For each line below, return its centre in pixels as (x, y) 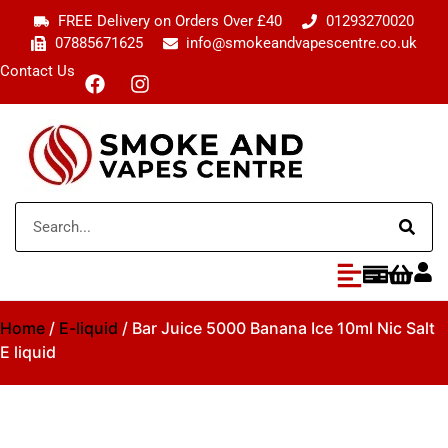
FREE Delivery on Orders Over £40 (170, 21)
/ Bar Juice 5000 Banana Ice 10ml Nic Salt (276, 328)
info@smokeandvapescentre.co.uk (302, 43)
